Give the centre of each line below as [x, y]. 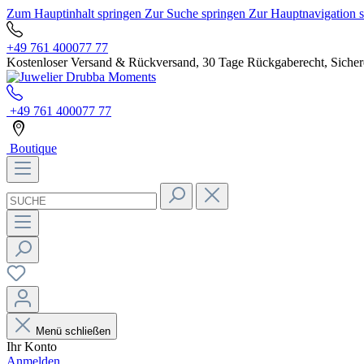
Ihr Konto [32, 347]
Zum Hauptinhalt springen [76, 13]
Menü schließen [73, 331]
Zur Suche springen [197, 13]
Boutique [32, 148]
